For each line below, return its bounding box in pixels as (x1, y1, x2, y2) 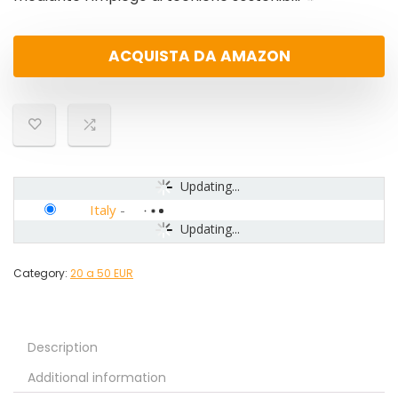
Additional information (28, 369, 166, 387)
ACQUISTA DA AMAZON (107, 45, 291, 68)
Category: (13, 266, 70, 282)
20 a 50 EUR (70, 266, 133, 282)
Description (28, 338, 98, 357)
